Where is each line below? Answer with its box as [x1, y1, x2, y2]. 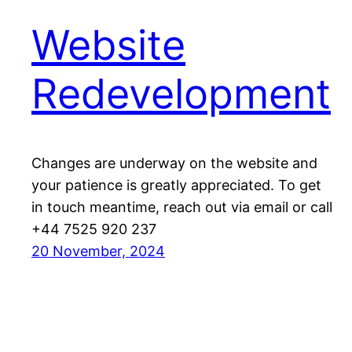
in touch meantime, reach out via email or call [31, 199, 332, 216]
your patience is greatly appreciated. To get [31, 177, 321, 194]
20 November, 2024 [31, 243, 165, 260]
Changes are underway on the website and [31, 155, 317, 172]
